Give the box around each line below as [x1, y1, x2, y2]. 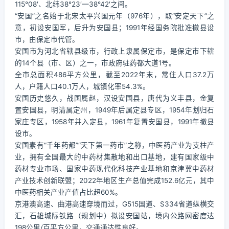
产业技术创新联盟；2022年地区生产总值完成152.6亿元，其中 [15, 176, 214, 185]
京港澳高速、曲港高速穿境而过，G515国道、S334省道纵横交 [15, 200, 214, 208]
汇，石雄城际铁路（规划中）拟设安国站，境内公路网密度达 [15, 212, 214, 220]
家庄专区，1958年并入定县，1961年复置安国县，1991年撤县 [15, 118, 214, 126]
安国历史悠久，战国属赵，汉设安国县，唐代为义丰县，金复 [15, 94, 214, 102]
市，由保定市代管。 [15, 35, 79, 43]
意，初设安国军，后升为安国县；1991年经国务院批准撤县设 [15, 24, 214, 32]
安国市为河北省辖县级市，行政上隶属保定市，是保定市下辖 [15, 47, 214, 55]
